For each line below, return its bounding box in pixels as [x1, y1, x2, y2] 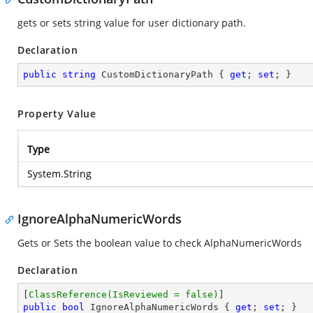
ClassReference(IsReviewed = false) [29, 289, 219, 300]
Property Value [17, 107, 96, 120]
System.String [27, 167, 92, 180]
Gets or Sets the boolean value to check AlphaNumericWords [17, 236, 302, 249]
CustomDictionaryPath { [96, 69, 230, 80]
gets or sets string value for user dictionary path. [17, 16, 246, 29]
